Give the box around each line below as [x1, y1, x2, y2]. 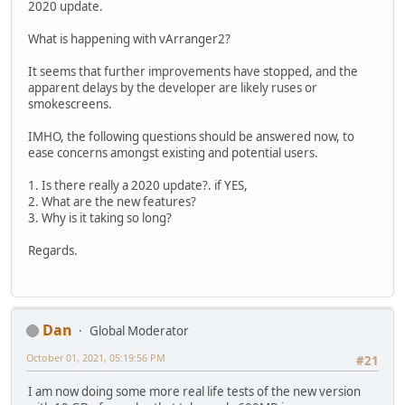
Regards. [28, 242, 78, 259]
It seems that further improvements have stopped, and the [28, 63, 358, 80]
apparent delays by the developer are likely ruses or [28, 80, 317, 97]
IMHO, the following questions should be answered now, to [28, 128, 354, 146]
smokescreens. [28, 96, 112, 113]
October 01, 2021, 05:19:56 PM [26, 350, 165, 364]
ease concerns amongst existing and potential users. [28, 145, 318, 162]
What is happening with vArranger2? [28, 31, 231, 48]
